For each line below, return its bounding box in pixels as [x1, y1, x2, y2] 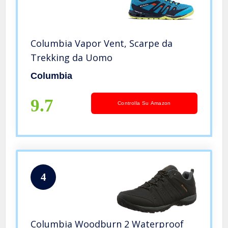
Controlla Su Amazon [118, 100, 171, 106]
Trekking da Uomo [31, 51, 113, 64]
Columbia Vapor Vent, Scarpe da [31, 37, 173, 49]
